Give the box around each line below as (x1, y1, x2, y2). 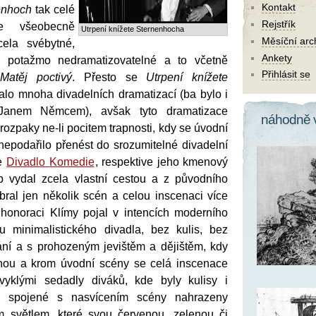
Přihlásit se (262, 68, 310, 80)
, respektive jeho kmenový (95, 155, 229, 168)
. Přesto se (72, 71, 147, 83)
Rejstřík (262, 18, 296, 30)
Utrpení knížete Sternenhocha (81, 24, 184, 33)
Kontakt (262, 1, 296, 13)
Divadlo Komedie (6, 155, 95, 168)
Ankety (262, 51, 292, 63)
